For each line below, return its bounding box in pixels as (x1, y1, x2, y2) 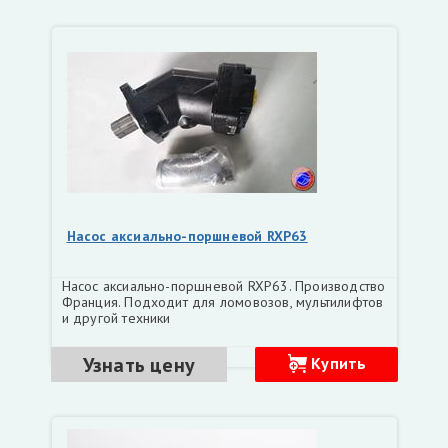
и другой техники (61, 309, 171, 327)
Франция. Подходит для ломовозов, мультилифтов (61, 293, 384, 311)
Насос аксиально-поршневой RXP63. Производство (61, 277, 386, 295)
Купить (311, 353, 367, 373)
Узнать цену (82, 351, 196, 378)
